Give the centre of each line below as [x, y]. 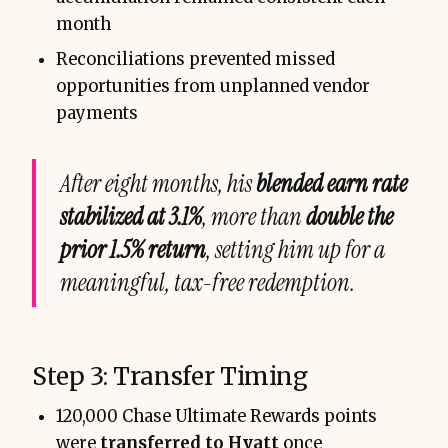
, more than [254, 216]
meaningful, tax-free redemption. [207, 282]
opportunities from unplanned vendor [213, 86]
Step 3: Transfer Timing [170, 376]
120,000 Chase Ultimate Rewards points [216, 416]
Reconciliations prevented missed [195, 59]
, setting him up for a [295, 249]
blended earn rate [331, 183]
